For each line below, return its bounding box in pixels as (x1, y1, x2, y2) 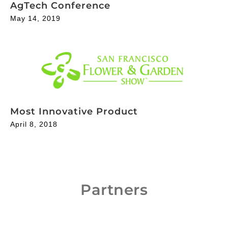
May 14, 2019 (10, 14, 61, 22)
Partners (80, 180, 148, 198)
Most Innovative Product (10, 105, 138, 117)
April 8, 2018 (10, 120, 58, 128)
